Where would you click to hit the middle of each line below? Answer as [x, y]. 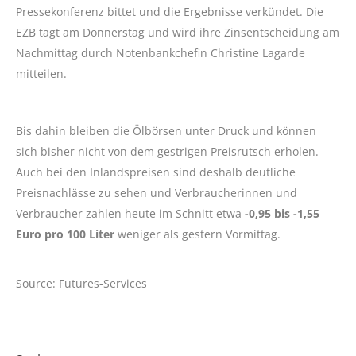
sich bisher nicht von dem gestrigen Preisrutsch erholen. [167, 151]
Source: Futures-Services [81, 283]
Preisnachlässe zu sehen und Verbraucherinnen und [157, 192]
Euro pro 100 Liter [67, 234]
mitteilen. [41, 73]
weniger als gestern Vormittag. [199, 234]
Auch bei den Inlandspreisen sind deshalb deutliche [156, 172]
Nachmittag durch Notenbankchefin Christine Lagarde [161, 52]
